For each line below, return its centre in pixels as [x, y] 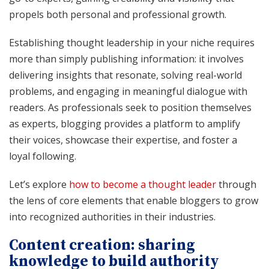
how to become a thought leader [143, 184]
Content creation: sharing [102, 245]
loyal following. [43, 156]
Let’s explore [39, 184]
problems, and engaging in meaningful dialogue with [128, 91]
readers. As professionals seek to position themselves [130, 107]
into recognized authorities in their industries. [112, 216]
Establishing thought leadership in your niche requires [132, 42]
